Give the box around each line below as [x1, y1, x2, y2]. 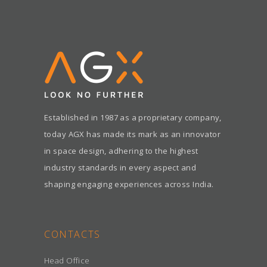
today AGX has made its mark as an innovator [44, 128, 221, 139]
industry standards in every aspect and [44, 162, 196, 173]
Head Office [44, 254, 90, 266]
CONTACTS [44, 227, 101, 241]
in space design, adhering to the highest [44, 145, 198, 156]
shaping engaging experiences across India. [44, 178, 214, 190]
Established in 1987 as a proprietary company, [44, 111, 222, 123]
